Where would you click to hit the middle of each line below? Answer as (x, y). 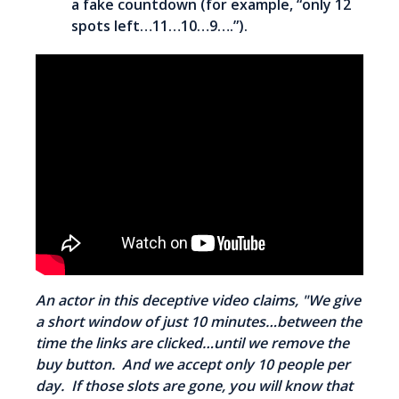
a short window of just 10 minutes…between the (199, 321)
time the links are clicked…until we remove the (192, 342)
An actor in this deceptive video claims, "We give (198, 300)
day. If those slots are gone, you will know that (194, 385)
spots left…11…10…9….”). (159, 25)
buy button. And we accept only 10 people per (193, 364)
